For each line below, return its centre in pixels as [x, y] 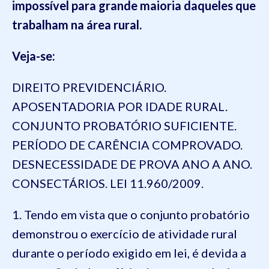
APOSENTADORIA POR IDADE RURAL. [120, 106]
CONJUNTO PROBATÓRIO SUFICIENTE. [124, 125]
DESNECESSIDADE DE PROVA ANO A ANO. [132, 164]
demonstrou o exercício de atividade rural [125, 234]
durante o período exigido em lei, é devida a [129, 253]
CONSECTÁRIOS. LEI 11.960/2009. [109, 183]
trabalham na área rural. [77, 25]
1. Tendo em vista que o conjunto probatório [131, 214]
